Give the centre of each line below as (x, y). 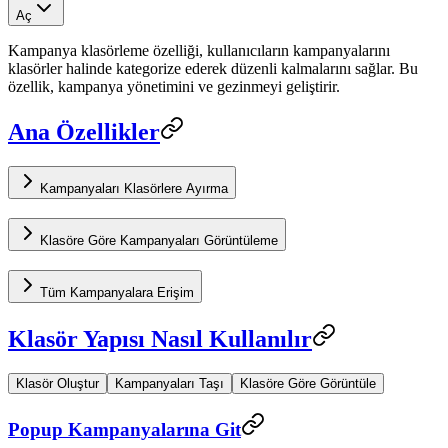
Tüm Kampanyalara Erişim (117, 292)
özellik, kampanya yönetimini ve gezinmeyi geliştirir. (174, 87)
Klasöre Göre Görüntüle (308, 383)
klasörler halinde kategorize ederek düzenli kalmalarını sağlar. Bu (213, 69)
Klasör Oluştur (57, 383)
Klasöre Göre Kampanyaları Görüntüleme (159, 241)
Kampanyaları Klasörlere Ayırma (134, 189)
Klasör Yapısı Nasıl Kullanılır (160, 338)
